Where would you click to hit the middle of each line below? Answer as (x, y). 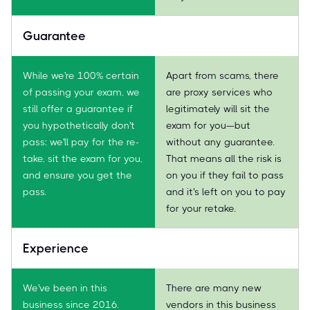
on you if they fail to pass (225, 175)
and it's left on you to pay (226, 191)
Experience (56, 248)
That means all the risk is (224, 158)
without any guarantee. (220, 142)
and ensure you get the (77, 175)
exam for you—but (208, 125)
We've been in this (65, 288)
